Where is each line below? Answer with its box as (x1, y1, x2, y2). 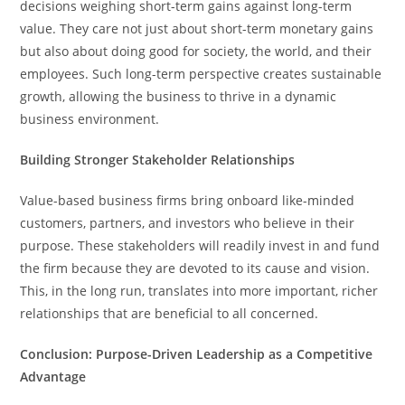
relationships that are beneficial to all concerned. (20, 304, 319, 322)
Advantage (20, 367, 87, 385)
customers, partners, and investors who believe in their (20, 213, 355, 231)
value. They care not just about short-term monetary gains (20, 19, 374, 37)
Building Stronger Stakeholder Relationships (20, 150, 296, 168)
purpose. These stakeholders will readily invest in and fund (20, 236, 381, 254)
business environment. (20, 109, 160, 127)
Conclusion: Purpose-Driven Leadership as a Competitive (20, 344, 373, 363)
